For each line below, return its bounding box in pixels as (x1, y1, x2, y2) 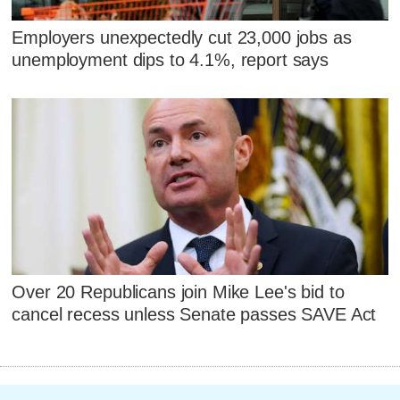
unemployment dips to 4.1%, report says (12, 50, 329, 71)
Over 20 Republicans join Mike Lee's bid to (12, 282, 345, 303)
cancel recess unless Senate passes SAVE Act (12, 304, 377, 325)
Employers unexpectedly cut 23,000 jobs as (12, 28, 352, 48)
